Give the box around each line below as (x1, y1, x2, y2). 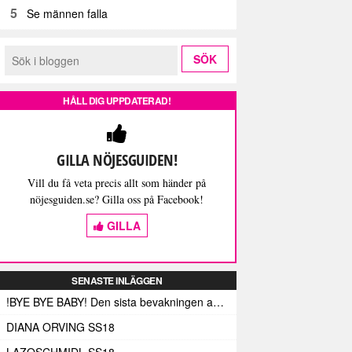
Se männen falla (27, 5, 108, 21)
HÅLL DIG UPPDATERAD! (63, 93, 170, 108)
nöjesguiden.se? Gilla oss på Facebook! (30, 191, 203, 207)
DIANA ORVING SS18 (6, 318, 115, 335)
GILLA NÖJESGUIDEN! (57, 148, 177, 170)
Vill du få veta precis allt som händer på (27, 174, 206, 190)
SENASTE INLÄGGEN (71, 273, 162, 288)
